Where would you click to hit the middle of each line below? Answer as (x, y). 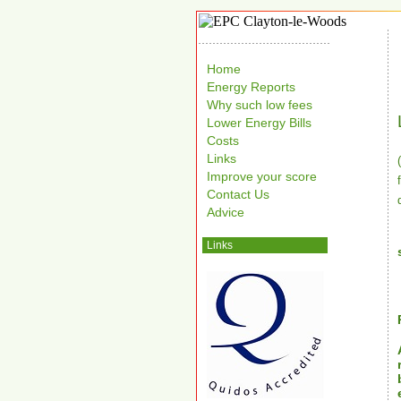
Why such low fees (260, 105)
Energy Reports (251, 87)
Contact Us (238, 194)
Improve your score (262, 176)
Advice (226, 212)
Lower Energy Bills (259, 123)
